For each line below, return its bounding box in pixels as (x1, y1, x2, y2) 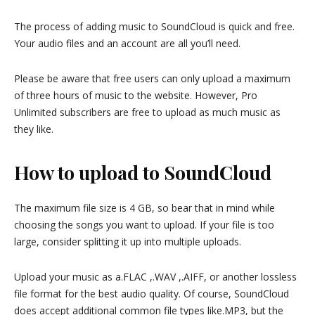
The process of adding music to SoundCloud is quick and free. (14, 20, 295, 33)
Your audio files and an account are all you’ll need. (14, 37, 240, 50)
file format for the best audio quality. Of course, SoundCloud (14, 287, 289, 300)
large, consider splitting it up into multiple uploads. (14, 235, 241, 248)
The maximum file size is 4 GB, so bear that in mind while (14, 201, 275, 214)
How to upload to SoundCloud (14, 160, 271, 185)
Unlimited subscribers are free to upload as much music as (14, 105, 281, 119)
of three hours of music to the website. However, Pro (14, 89, 257, 102)
